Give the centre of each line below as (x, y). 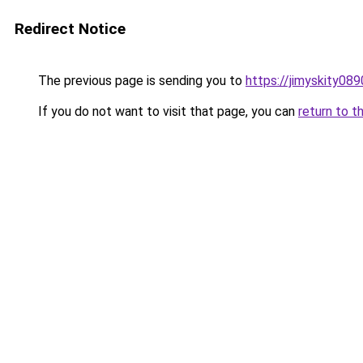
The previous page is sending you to (140, 81)
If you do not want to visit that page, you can (167, 111)
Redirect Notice (70, 29)
